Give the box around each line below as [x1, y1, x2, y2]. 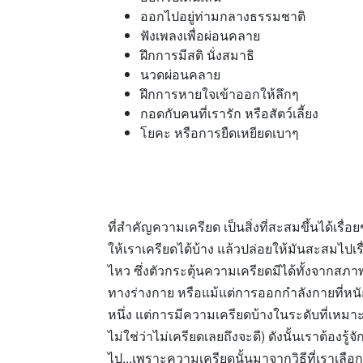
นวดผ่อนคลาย [140, 65, 220, 83]
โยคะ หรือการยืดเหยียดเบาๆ [140, 123, 299, 142]
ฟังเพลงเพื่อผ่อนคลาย [140, 26, 260, 45]
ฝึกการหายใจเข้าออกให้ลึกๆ [140, 84, 299, 103]
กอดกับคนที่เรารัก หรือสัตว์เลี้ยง [140, 104, 318, 122]
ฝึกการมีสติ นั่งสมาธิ [140, 45, 254, 64]
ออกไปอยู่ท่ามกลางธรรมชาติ [140, 6, 305, 25]
